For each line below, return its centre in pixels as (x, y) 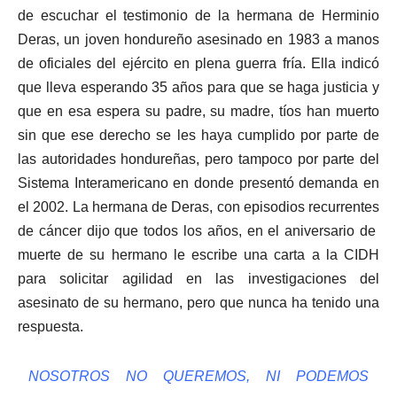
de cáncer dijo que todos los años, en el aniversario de (198, 231)
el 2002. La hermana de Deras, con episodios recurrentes (198, 207)
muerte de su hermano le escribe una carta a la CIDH (198, 255)
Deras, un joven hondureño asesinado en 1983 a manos (198, 40)
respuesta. (51, 327)
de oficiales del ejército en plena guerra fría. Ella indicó (198, 64)
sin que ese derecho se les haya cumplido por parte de (198, 136)
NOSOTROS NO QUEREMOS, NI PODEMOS (198, 377)
